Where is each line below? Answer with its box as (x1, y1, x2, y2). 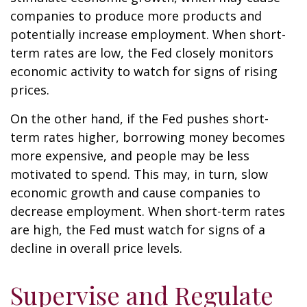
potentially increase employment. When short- (10, 26, 286, 42)
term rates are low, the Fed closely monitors (10, 45, 273, 61)
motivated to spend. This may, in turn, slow (10, 166, 268, 182)
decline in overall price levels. (10, 240, 182, 256)
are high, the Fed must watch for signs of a (10, 221, 265, 238)
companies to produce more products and (10, 8, 262, 24)
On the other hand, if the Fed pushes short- (10, 110, 269, 127)
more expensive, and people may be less (10, 147, 249, 164)
